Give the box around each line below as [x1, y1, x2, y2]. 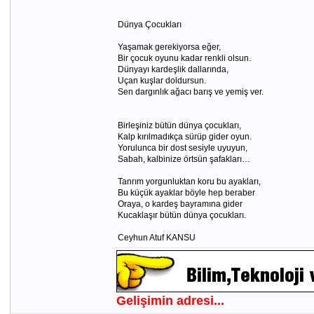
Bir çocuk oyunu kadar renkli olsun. [117, 53, 251, 63]
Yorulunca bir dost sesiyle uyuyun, [117, 143, 247, 153]
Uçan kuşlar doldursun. [117, 76, 206, 86]
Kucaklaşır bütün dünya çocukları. [117, 210, 246, 220]
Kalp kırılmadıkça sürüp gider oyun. [117, 132, 252, 142]
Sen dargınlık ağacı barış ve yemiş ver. [117, 87, 264, 97]
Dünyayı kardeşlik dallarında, [117, 64, 228, 74]
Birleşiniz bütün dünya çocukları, [117, 121, 241, 130]
